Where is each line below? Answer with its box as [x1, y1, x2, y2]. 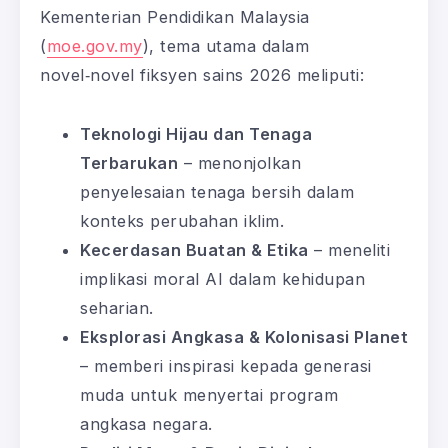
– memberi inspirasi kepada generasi [80, 356, 372, 377]
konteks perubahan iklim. [80, 211, 284, 232]
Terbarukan [80, 153, 178, 174]
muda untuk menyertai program [80, 385, 338, 406]
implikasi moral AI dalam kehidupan [80, 269, 365, 290]
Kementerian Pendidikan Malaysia [40, 7, 310, 28]
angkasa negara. [80, 414, 213, 435]
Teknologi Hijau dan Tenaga [80, 124, 312, 145]
